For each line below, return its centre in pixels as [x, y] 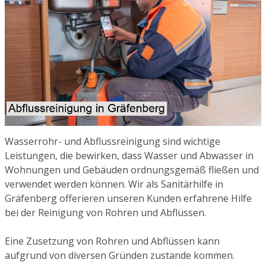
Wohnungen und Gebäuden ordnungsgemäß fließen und [132, 170]
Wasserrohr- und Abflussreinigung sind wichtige [113, 142]
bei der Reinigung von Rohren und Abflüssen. [105, 213]
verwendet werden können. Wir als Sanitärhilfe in [114, 184]
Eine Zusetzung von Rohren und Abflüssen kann [112, 241]
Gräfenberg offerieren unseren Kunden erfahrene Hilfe [128, 199]
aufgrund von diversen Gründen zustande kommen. [120, 256]
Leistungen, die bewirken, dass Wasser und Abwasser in [129, 156]
